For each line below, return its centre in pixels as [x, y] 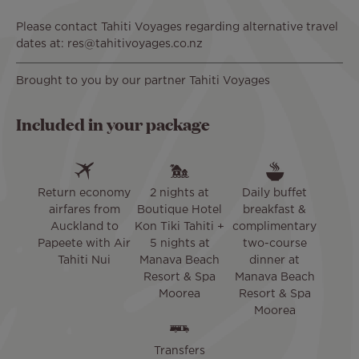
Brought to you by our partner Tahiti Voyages [143, 81]
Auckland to [84, 227]
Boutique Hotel [179, 210]
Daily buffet [275, 194]
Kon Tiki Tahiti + [179, 227]
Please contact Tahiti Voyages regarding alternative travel [177, 27]
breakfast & [275, 210]
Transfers [179, 351]
